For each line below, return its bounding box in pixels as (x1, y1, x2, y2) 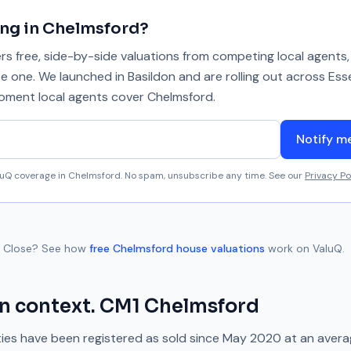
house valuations (173, 241, 265, 255)
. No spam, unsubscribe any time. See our (121, 169, 302, 182)
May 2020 (223, 330, 281, 346)
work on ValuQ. (268, 241, 345, 255)
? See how (32, 241, 86, 255)
